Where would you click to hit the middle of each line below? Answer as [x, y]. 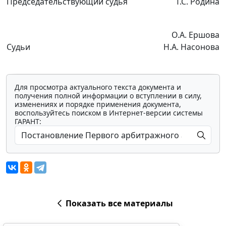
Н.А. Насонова [191, 47]
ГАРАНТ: [28, 122]
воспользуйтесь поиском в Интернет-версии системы [109, 113]
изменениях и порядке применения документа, [98, 104]
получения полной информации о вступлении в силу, [108, 96]
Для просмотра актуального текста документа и [98, 87]
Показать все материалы [119, 204]
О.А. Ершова [195, 35]
